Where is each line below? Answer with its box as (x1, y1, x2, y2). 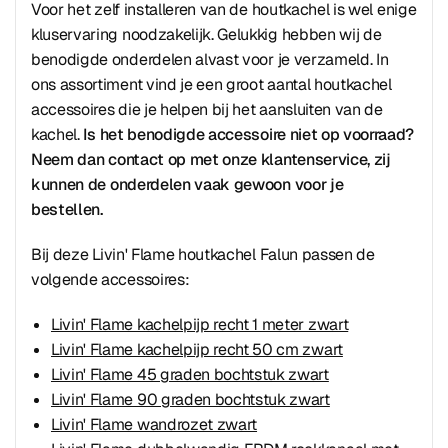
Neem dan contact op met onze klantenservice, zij (31, 149, 391, 170)
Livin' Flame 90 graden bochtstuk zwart (51, 389, 330, 410)
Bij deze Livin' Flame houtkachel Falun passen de (31, 244, 375, 265)
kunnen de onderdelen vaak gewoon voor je (31, 174, 344, 195)
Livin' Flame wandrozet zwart (51, 414, 258, 435)
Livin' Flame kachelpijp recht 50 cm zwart (51, 339, 343, 360)
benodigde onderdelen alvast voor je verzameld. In (31, 49, 389, 70)
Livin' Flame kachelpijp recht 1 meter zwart (51, 314, 349, 335)
